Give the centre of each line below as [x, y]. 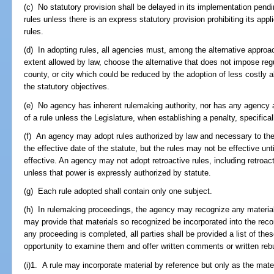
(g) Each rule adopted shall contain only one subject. [118, 191]
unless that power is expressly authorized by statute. [118, 172]
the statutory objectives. [67, 87]
